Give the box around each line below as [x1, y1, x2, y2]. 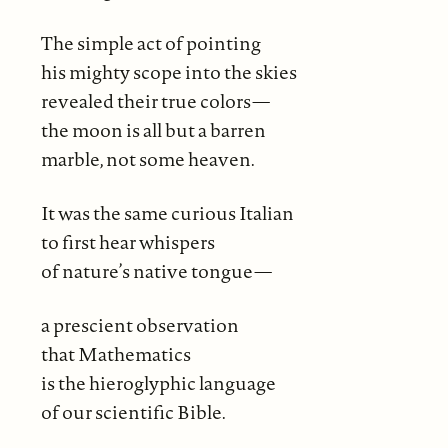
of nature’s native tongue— [40, 257, 272, 284]
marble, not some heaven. [40, 145, 255, 172]
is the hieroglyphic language [40, 369, 276, 396]
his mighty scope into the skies [40, 58, 297, 85]
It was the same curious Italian [40, 199, 294, 226]
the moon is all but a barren [40, 116, 266, 143]
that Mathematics [40, 340, 191, 367]
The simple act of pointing [40, 29, 261, 56]
